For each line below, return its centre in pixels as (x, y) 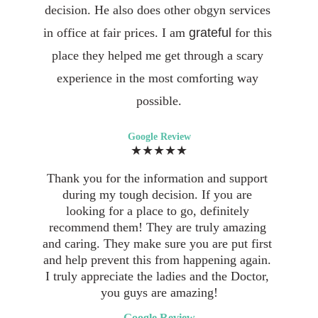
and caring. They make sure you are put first (159, 243)
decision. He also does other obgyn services (159, 10)
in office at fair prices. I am (116, 33)
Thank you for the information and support (159, 178)
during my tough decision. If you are (159, 194)
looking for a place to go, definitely (159, 211)
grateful (212, 33)
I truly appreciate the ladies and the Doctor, (159, 276)
